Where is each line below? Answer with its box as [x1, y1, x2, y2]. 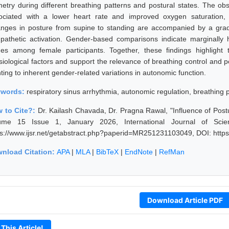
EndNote [125, 147, 153, 156]
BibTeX [96, 147, 119, 156]
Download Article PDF [147, 195, 223, 204]
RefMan [159, 147, 185, 156]
